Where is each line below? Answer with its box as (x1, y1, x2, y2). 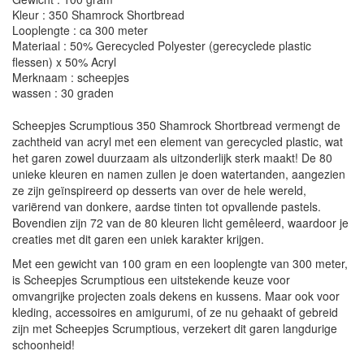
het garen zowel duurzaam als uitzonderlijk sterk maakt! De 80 (12, 149, 332, 166)
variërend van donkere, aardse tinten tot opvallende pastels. (12, 198, 321, 214)
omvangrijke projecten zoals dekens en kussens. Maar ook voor (12, 288, 340, 304)
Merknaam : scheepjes (12, 69, 129, 85)
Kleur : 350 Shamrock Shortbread (12, 6, 184, 23)
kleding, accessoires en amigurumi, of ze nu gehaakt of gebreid (12, 304, 338, 320)
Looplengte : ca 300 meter (12, 22, 148, 38)
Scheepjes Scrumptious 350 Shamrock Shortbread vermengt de (12, 117, 340, 133)
